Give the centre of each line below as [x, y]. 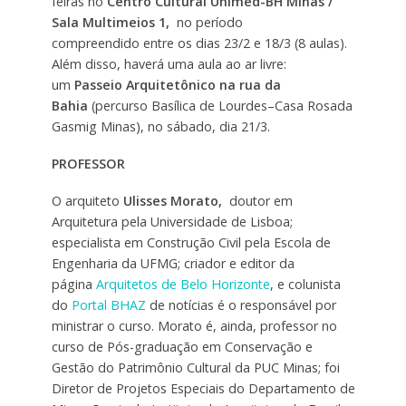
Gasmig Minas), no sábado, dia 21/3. [160, 126]
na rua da [250, 84]
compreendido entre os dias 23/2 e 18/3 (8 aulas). [199, 43]
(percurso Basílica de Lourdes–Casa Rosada [220, 105]
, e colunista [305, 284]
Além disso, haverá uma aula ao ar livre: [169, 63]
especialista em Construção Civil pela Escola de [191, 242]
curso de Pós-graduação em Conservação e [182, 346]
